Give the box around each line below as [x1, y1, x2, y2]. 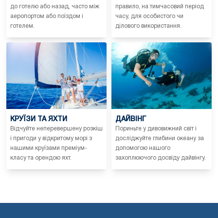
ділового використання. [115, 23, 182, 29]
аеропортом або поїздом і [10, 14, 83, 19]
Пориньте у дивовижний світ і [115, 126, 197, 131]
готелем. [10, 23, 35, 29]
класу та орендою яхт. [10, 155, 72, 161]
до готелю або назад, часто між [10, 4, 99, 10]
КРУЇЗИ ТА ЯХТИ [10, 116, 67, 123]
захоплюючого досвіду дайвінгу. [115, 155, 206, 161]
